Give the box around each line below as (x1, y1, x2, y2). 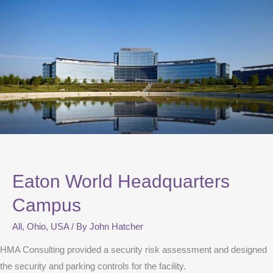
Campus (12, 194, 81, 215)
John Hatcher (90, 221, 143, 232)
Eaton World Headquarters (12, 171, 230, 191)
